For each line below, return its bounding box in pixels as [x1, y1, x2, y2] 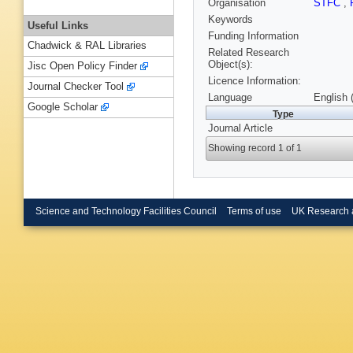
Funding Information [208, 30, 299, 43]
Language [208, 91, 252, 104]
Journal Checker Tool [28, 80, 124, 93]
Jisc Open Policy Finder [28, 60, 137, 72]
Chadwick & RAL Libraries [28, 39, 147, 52]
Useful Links [28, 19, 88, 32]
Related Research [208, 46, 289, 59]
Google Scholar [28, 101, 98, 113]
